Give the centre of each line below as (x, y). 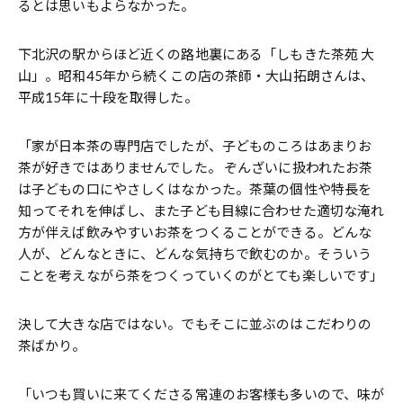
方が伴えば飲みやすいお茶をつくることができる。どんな (195, 233)
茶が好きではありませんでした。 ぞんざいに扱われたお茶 (196, 168)
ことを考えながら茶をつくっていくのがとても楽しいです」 (201, 276)
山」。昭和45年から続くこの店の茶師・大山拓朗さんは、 (197, 76)
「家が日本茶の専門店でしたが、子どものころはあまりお (195, 146)
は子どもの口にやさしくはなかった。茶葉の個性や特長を (195, 189)
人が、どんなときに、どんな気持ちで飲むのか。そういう (195, 254)
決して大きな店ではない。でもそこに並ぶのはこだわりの (195, 324)
